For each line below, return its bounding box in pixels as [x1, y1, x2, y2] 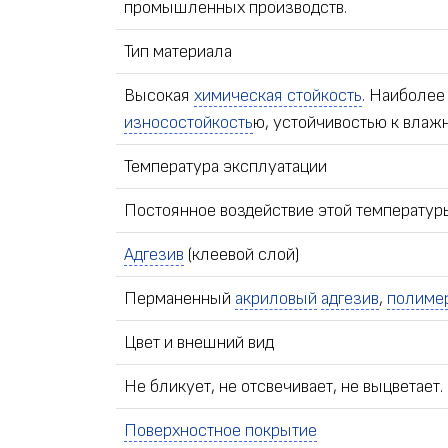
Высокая [124, 85, 194, 107]
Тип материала [124, 41, 232, 63]
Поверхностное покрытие [124, 420, 317, 442]
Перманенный [124, 288, 235, 310]
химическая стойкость [194, 85, 362, 107]
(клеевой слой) [184, 244, 300, 266]
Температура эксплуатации [124, 156, 327, 178]
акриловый [235, 288, 317, 310]
